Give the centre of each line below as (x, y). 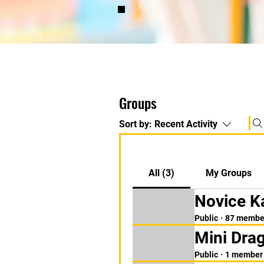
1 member (244, 254)
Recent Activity (186, 124)
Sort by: (136, 124)
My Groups (229, 173)
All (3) (161, 173)
